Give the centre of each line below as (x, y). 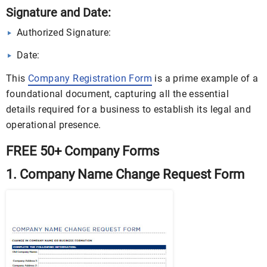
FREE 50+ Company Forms (83, 151)
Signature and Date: (58, 13)
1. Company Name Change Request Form (125, 174)
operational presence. (54, 125)
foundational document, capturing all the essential (117, 94)
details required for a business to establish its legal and (129, 109)
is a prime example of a (205, 78)
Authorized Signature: (64, 32)
